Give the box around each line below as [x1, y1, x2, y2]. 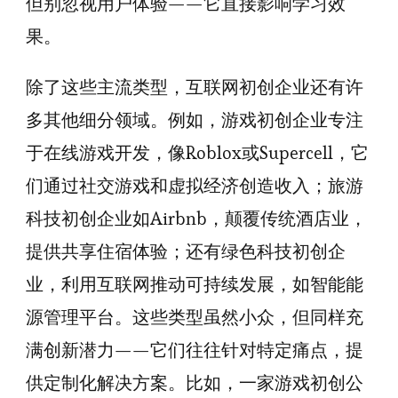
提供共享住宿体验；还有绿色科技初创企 [26, 240, 346, 263]
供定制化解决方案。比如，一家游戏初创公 [26, 371, 363, 394]
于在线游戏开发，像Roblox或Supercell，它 [26, 141, 369, 164]
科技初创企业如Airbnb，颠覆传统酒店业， [26, 207, 367, 230]
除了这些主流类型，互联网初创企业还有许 [26, 76, 363, 99]
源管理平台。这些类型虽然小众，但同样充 [26, 306, 363, 329]
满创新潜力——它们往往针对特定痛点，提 [26, 338, 363, 362]
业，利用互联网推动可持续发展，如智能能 [26, 273, 363, 296]
